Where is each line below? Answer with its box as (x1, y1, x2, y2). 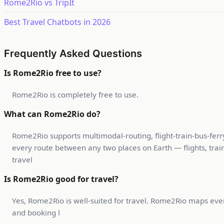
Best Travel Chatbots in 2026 (4, 16, 110, 28)
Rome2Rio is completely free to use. (12, 89, 138, 100)
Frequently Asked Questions (4, 47, 142, 60)
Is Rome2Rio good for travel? (4, 173, 118, 185)
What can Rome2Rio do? (4, 108, 100, 120)
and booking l (12, 207, 60, 218)
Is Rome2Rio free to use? (4, 67, 101, 79)
